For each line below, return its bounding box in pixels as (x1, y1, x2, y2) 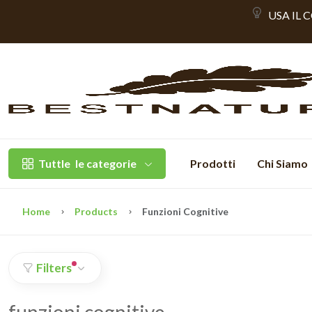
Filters (36, 260, 72, 275)
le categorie (75, 157, 136, 170)
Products (75, 205, 118, 217)
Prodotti (190, 157, 235, 170)
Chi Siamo (257, 157, 310, 170)
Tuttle (38, 157, 70, 170)
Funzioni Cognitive (142, 205, 228, 217)
